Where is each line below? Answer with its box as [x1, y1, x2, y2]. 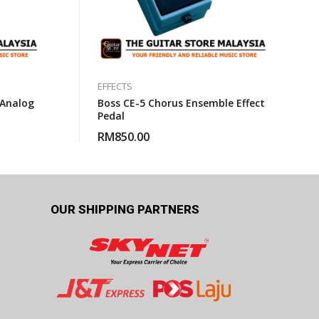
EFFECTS [98, 80, 132, 93]
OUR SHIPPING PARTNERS [51, 202, 199, 216]
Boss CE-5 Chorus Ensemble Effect [98, 96, 265, 110]
